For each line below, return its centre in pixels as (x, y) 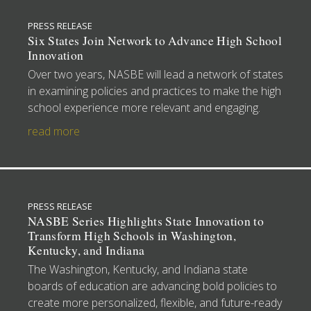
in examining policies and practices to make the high (154, 91)
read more (54, 131)
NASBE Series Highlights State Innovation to (146, 221)
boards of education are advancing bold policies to (152, 286)
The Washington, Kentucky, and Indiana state (138, 269)
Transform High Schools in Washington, (132, 235)
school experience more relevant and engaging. (144, 107)
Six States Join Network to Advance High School (155, 40)
